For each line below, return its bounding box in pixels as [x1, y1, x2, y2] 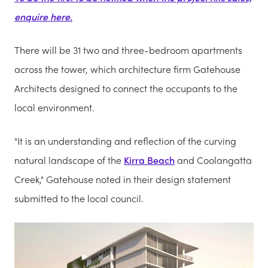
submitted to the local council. [14, 191, 144, 206]
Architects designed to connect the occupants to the [14, 81, 237, 96]
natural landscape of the [14, 153, 124, 167]
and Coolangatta [175, 153, 252, 167]
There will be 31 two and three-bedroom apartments [14, 43, 242, 57]
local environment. [14, 100, 95, 115]
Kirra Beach [124, 153, 175, 167]
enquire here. [14, 10, 72, 24]
